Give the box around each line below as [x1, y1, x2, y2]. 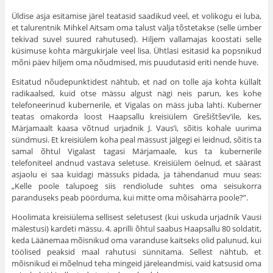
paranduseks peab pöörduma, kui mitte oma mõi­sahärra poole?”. [11, 192, 248, 204]
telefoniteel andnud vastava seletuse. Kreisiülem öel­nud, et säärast [11, 157, 262, 169]
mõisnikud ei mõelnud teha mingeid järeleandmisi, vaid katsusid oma [11, 258, 262, 269]
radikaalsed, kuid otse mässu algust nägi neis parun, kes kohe [11, 88, 262, 99]
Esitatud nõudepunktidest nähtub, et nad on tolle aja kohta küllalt [11, 76, 262, 88]
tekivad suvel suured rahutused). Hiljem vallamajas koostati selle [11, 34, 262, 45]
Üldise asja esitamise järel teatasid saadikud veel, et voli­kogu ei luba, [11, 10, 262, 22]
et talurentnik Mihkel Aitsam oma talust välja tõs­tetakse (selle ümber [11, 22, 262, 34]
